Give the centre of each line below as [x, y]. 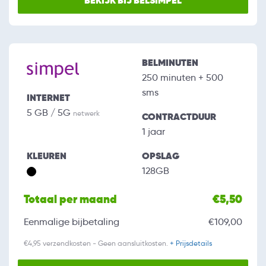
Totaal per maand [70, 199]
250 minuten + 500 [183, 78]
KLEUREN [47, 156]
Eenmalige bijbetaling [72, 222]
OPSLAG [161, 156]
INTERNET [48, 98]
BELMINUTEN [170, 63]
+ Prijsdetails [191, 243]
